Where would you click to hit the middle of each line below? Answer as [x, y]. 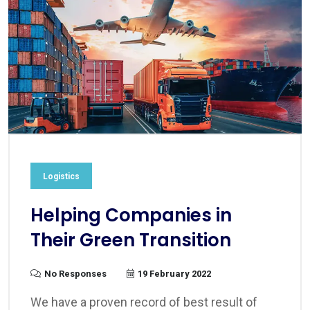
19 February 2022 [174, 274]
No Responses [75, 274]
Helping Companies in [131, 216]
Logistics [61, 177]
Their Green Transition [131, 240]
